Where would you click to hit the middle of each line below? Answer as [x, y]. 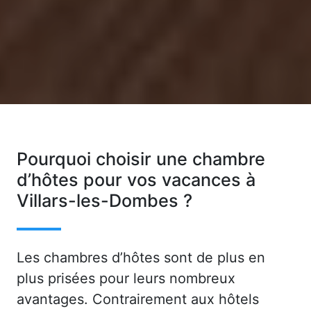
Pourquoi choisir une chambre [141, 159]
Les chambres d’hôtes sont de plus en [141, 257]
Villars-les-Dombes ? [104, 201]
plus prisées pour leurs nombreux [126, 278]
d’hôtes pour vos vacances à [136, 180]
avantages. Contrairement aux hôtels [138, 299]
